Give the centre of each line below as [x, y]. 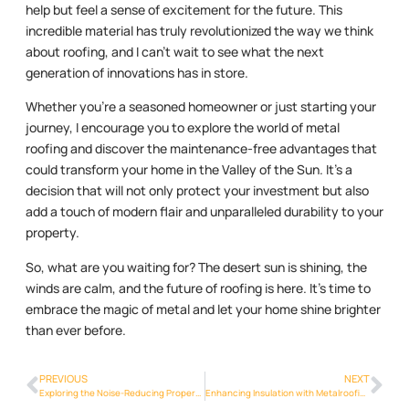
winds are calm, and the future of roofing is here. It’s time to [198, 288]
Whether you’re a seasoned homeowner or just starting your [201, 107]
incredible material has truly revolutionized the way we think [199, 30]
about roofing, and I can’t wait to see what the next [175, 51]
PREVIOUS [63, 378]
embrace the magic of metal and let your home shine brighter [203, 309]
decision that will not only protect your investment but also [197, 191]
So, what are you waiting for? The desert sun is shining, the [196, 267]
